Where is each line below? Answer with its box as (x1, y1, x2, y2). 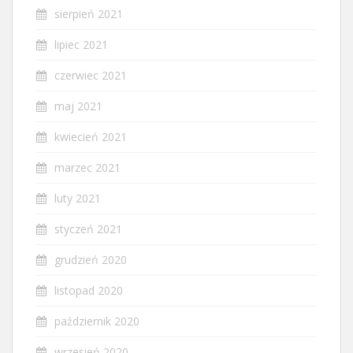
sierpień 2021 (54, 6, 123, 21)
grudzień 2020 (54, 251, 127, 267)
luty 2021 (54, 190, 101, 206)
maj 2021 (54, 98, 102, 113)
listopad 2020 (54, 282, 123, 298)
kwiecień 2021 (54, 128, 127, 144)
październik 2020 (54, 313, 139, 329)
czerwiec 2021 (54, 67, 127, 83)
